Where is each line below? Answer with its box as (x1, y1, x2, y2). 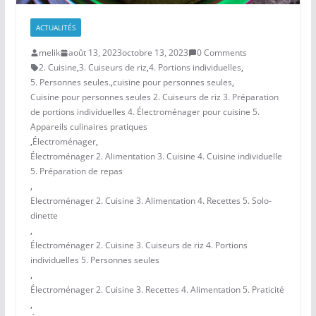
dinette (30, 209, 58, 222)
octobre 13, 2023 (121, 47, 188, 59)
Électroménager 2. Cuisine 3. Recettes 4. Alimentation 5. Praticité (30, 284, 284, 296)
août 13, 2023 (68, 47, 122, 59)
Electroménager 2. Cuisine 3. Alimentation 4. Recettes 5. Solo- (30, 195, 272, 207)
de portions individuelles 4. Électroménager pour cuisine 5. (30, 106, 260, 119)
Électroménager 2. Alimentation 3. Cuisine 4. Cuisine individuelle (30, 150, 282, 163)
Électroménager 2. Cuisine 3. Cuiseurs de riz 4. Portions (30, 239, 248, 252)
